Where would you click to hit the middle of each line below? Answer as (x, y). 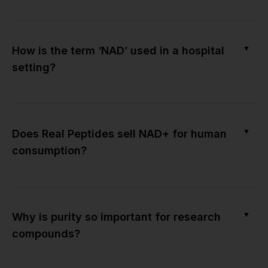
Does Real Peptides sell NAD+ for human (119, 133)
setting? (34, 67)
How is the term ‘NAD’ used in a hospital (118, 50)
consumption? (49, 150)
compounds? (46, 233)
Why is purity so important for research (116, 217)
